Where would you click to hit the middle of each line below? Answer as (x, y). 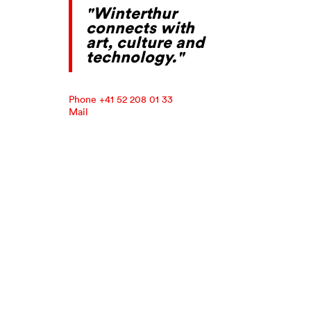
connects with (140, 27)
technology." (135, 56)
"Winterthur (132, 12)
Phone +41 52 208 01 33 (121, 99)
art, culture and (145, 42)
